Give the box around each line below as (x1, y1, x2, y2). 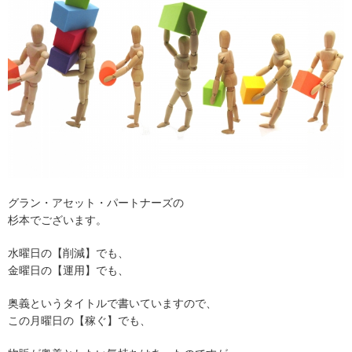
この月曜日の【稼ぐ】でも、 (8, 314, 151, 327)
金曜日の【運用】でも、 (8, 264, 129, 277)
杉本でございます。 (8, 214, 107, 226)
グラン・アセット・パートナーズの (8, 196, 184, 209)
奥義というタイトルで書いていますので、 (8, 297, 217, 310)
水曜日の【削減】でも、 (8, 247, 129, 259)
